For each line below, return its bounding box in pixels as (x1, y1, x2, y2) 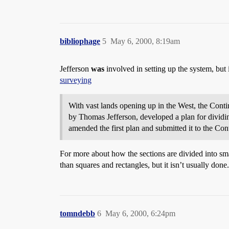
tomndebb (60, 209, 95, 218)
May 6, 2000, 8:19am (110, 37, 180, 45)
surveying (60, 76, 91, 84)
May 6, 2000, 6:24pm (105, 209, 175, 218)
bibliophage (60, 37, 100, 45)
